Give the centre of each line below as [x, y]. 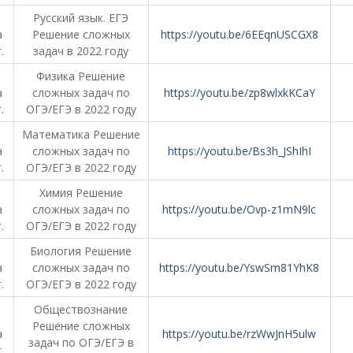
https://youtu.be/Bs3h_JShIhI [239, 151]
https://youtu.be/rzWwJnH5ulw [239, 334]
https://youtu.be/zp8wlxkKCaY [239, 93]
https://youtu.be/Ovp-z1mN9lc [239, 209]
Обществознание [81, 309]
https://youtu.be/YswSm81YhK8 [239, 268]
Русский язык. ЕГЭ [81, 18]
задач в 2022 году [81, 51]
